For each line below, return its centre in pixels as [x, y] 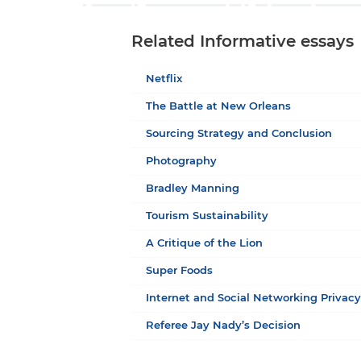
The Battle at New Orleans [219, 107]
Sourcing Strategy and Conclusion [239, 135]
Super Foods [180, 272]
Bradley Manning [193, 189]
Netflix [164, 80]
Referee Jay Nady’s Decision [224, 326]
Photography [182, 162]
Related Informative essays [243, 42]
